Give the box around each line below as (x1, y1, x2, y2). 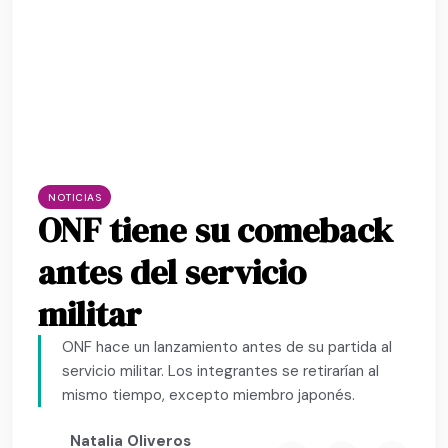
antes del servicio (38, 247, 307, 296)
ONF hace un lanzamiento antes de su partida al (61, 336, 392, 357)
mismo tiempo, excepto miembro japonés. (61, 384, 355, 405)
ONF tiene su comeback (38, 205, 394, 254)
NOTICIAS (48, 190, 102, 204)
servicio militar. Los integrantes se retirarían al (61, 360, 379, 381)
